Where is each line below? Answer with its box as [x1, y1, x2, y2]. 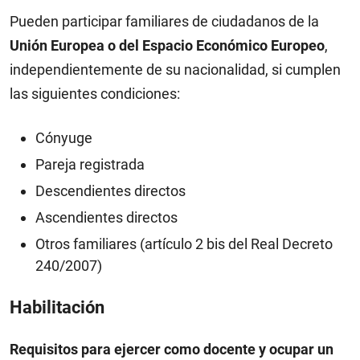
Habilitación [10, 297, 104, 317]
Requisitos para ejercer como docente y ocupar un [10, 340, 333, 358]
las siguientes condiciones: [10, 84, 180, 102]
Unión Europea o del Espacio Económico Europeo [10, 36, 325, 54]
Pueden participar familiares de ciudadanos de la [10, 12, 319, 30]
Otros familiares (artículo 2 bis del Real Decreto [35, 235, 333, 252]
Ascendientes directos [35, 208, 178, 226]
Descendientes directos [35, 182, 186, 199]
